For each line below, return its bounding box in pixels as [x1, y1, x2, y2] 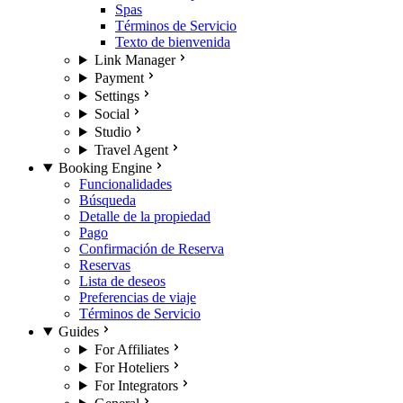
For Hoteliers [94, 360, 169, 375]
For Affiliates [94, 342, 169, 357]
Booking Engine [58, 160, 152, 175]
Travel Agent [94, 142, 168, 157]
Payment [94, 70, 144, 85]
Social [94, 106, 130, 121]
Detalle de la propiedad [79, 209, 210, 224]
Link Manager [94, 52, 175, 67]
